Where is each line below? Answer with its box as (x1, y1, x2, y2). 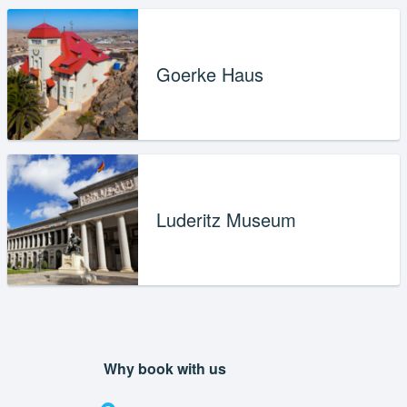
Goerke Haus (155, 60, 263, 87)
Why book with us (104, 358, 226, 380)
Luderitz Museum (155, 205, 296, 233)
